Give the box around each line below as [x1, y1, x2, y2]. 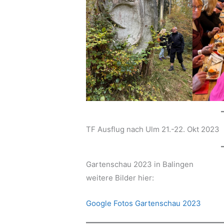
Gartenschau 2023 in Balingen [86, 159, 194, 169]
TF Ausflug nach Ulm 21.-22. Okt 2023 [86, 124, 220, 134]
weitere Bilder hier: [86, 172, 154, 182]
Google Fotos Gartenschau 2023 [86, 198, 201, 208]
